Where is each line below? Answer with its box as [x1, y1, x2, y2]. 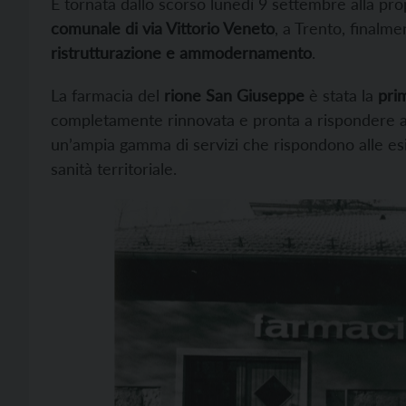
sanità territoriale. [51, 159, 177, 179]
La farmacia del [51, 85, 164, 105]
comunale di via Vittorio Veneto [51, 18, 275, 38]
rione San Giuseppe [164, 85, 304, 105]
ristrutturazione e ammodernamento [51, 43, 312, 63]
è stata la [304, 85, 378, 105]
